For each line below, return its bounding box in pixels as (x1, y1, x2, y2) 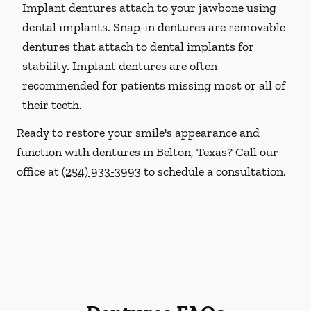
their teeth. (22, 97, 82, 112)
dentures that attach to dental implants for (22, 39, 254, 54)
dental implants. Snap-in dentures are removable (22, 19, 285, 35)
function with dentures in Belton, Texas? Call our (17, 144, 278, 160)
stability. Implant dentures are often (22, 58, 217, 74)
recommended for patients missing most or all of (22, 78, 285, 93)
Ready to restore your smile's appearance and (17, 125, 260, 140)
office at (17, 164, 62, 179)
